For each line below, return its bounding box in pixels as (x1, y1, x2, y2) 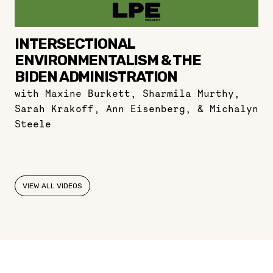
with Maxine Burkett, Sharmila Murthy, (15, 87, 240, 99)
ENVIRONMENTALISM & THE (15, 52, 201, 69)
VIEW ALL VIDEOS (23, 182, 82, 190)
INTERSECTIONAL (15, 35, 135, 52)
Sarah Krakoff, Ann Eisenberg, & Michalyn (15, 102, 258, 115)
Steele (15, 118, 51, 130)
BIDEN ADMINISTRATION (15, 68, 178, 85)
